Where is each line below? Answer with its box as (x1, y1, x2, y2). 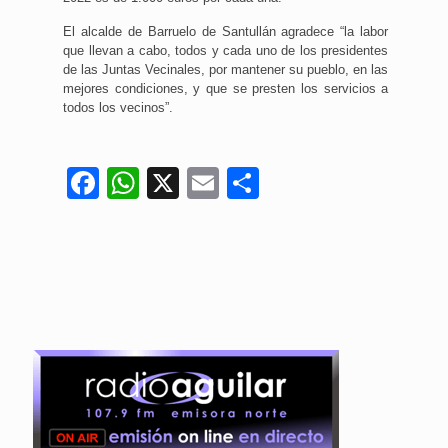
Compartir (259, 165, 401, 202)
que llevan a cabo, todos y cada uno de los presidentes (63, 43, 389, 59)
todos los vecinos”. (63, 100, 173, 116)
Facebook (99, 165, 241, 202)
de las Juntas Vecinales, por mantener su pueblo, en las (63, 62, 389, 78)
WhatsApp (139, 165, 287, 202)
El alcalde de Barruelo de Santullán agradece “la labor (63, 24, 389, 40)
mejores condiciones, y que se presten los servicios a (63, 81, 389, 97)
